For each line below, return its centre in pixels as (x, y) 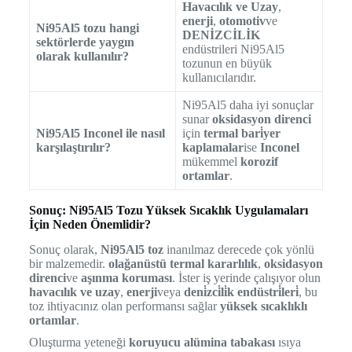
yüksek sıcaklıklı (263, 306)
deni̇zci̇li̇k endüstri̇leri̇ (241, 292)
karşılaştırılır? (73, 147)
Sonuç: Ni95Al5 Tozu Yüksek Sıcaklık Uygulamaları (168, 210)
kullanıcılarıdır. (219, 77)
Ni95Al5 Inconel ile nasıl (100, 133)
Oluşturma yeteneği (79, 343)
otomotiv (242, 20)
